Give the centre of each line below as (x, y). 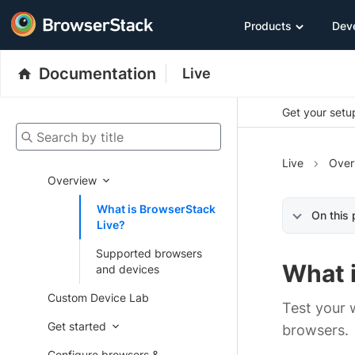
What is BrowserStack (156, 209)
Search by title (53, 132)
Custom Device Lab (98, 298)
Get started (77, 326)
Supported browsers (149, 253)
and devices (128, 269)
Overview (72, 180)
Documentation (97, 74)
